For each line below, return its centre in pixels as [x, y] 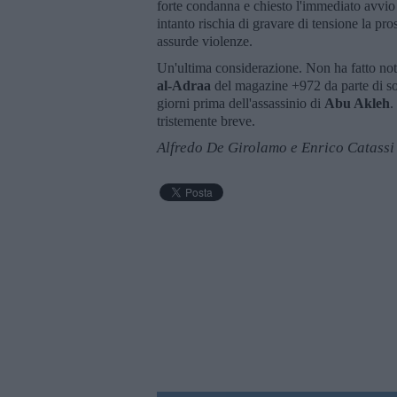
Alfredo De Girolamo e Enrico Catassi [276, 147]
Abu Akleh [357, 103]
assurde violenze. [205, 41]
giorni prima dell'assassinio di [241, 103]
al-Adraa [186, 85]
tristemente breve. [206, 121]
